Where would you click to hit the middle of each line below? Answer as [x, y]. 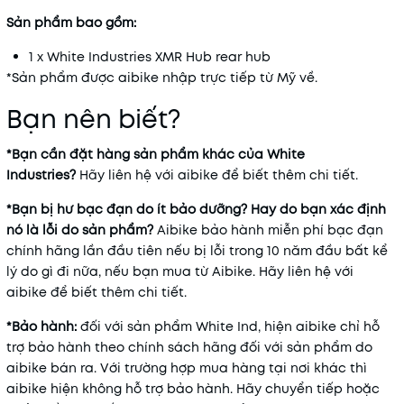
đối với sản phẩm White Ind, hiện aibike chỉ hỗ [228, 326]
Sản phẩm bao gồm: [71, 23]
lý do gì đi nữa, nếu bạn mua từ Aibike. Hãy [147, 271]
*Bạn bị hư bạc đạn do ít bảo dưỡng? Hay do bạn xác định [196, 209]
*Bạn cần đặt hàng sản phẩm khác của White [156, 154]
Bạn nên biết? [93, 119]
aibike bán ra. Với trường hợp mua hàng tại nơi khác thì [187, 368]
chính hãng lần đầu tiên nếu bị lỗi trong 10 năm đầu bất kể [197, 251]
